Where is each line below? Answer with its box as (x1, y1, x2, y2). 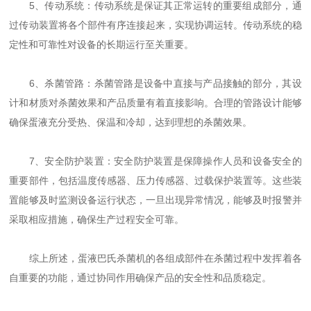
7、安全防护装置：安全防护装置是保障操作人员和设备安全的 (9, 155, 302, 167)
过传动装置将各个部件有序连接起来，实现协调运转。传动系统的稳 (9, 19, 302, 31)
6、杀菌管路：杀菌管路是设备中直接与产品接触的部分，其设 (9, 78, 302, 89)
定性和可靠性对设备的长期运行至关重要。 (9, 39, 194, 50)
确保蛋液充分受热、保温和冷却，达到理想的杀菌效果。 (9, 117, 253, 128)
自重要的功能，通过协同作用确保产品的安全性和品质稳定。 (9, 272, 272, 283)
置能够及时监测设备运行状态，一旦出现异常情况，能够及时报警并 (9, 194, 302, 205)
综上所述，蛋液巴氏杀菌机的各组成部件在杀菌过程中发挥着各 (9, 253, 302, 264)
